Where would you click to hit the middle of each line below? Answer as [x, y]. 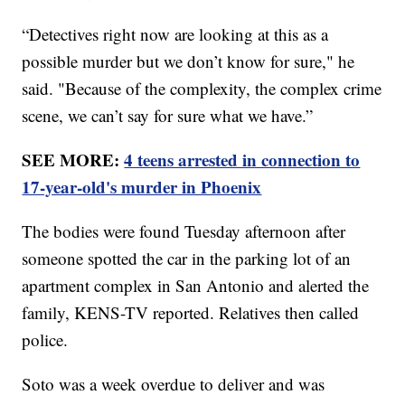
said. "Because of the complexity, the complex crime [202, 89]
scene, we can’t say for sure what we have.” [168, 116]
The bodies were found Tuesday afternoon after [184, 231]
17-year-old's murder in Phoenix [142, 187]
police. [45, 340]
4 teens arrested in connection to [242, 160]
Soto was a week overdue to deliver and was [174, 384]
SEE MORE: [73, 160]
